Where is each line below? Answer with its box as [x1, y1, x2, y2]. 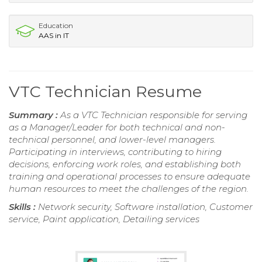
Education [39, 20, 73, 30]
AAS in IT [39, 30, 69, 40]
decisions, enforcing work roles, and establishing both [9, 158, 241, 170]
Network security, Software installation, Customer [38, 201, 253, 212]
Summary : [9, 109, 60, 120]
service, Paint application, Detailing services [9, 213, 199, 225]
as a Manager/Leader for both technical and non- [9, 121, 225, 133]
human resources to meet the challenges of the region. [9, 182, 249, 194]
